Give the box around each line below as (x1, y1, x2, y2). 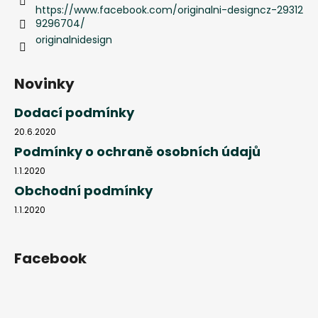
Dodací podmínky (14, 103, 134, 121)
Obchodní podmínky (14, 181, 153, 199)
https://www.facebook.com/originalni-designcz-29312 (35, 2, 303, 17)
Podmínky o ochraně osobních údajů (14, 142, 261, 160)
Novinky (14, 73, 75, 94)
